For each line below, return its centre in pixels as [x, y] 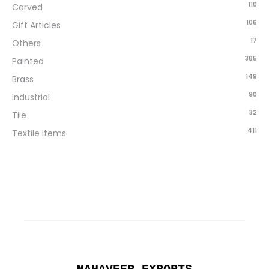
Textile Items [39, 133]
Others [26, 43]
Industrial [31, 97]
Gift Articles [36, 25]
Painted [28, 61]
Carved [27, 7]
